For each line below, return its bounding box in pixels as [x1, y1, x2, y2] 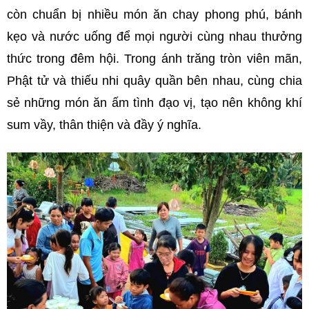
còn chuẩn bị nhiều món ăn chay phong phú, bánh [7, 7, 302, 21]
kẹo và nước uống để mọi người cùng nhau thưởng [7, 29, 302, 43]
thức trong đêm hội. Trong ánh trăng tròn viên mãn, [7, 51, 302, 66]
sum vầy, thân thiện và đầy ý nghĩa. [7, 117, 201, 132]
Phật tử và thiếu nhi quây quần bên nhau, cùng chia [7, 73, 302, 88]
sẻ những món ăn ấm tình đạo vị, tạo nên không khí [7, 95, 302, 110]
